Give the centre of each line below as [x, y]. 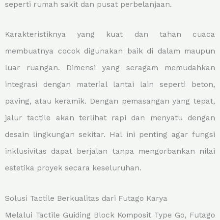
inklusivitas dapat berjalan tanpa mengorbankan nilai [110, 151]
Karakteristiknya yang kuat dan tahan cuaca [110, 35]
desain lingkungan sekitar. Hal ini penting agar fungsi [110, 135]
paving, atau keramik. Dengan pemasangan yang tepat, [110, 101]
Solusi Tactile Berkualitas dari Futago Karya [86, 198]
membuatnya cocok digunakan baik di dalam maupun [110, 51]
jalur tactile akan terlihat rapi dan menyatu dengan [110, 118]
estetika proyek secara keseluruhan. [73, 168]
